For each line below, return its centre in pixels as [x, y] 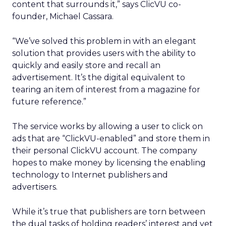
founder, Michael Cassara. [63, 16]
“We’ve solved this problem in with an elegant [104, 41]
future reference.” [49, 102]
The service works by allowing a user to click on [107, 126]
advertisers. [35, 187]
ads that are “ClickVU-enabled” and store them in [111, 138]
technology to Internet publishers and [90, 175]
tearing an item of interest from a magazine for [106, 90]
